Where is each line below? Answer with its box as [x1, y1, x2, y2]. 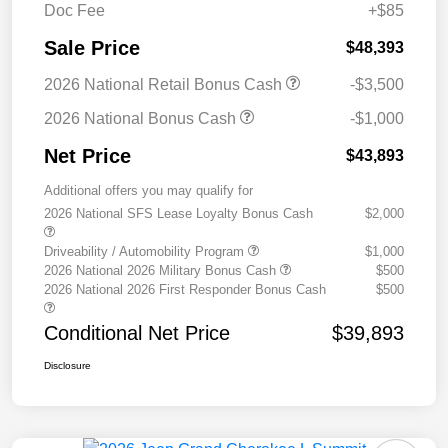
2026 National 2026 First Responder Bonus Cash [44, 281, 326, 297]
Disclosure [44, 359, 91, 371]
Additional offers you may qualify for [44, 182, 253, 198]
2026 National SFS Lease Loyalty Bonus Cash [44, 205, 313, 221]
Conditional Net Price [44, 321, 230, 344]
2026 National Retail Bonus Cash [44, 75, 286, 93]
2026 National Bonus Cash [44, 109, 240, 127]
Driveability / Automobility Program [44, 243, 248, 259]
